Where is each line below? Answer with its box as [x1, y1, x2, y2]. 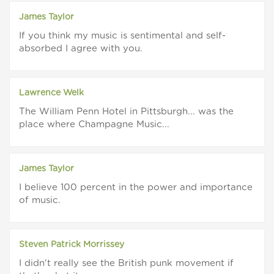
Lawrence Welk [19, 89, 84, 98]
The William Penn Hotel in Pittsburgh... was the [19, 107, 234, 117]
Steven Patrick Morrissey [19, 240, 124, 250]
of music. [19, 196, 61, 206]
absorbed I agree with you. [19, 44, 143, 54]
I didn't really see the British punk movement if [19, 259, 234, 268]
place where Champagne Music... [19, 120, 169, 130]
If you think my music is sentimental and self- [19, 31, 226, 41]
